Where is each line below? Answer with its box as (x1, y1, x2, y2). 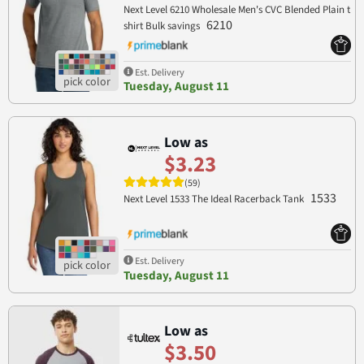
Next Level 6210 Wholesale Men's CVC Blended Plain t (123, 2, 350, 18)
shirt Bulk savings (123, 19, 202, 34)
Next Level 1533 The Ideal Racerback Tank (123, 192, 306, 207)
